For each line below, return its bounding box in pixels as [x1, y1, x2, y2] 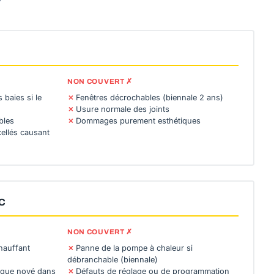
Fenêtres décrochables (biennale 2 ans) [76, 93, 223, 102]
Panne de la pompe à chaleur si [76, 243, 193, 253]
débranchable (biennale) [67, 255, 158, 264]
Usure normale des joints [76, 105, 169, 114]
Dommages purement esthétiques [76, 116, 201, 125]
